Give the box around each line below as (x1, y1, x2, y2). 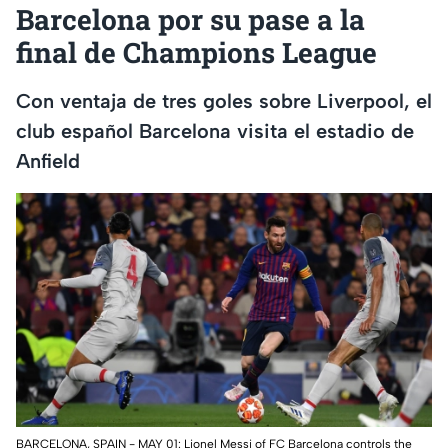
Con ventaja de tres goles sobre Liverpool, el (16, 88, 432, 113)
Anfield (16, 148, 80, 173)
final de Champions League (16, 34, 377, 72)
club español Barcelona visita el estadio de (16, 118, 414, 143)
